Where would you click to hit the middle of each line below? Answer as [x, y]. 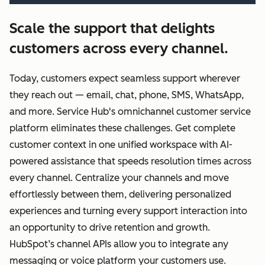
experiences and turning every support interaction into [128, 211]
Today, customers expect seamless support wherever [125, 78]
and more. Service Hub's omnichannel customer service [130, 111]
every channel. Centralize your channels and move [119, 177]
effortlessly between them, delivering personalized [120, 194]
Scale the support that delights [112, 28]
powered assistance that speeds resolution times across [130, 161]
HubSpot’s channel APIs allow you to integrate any [119, 244]
